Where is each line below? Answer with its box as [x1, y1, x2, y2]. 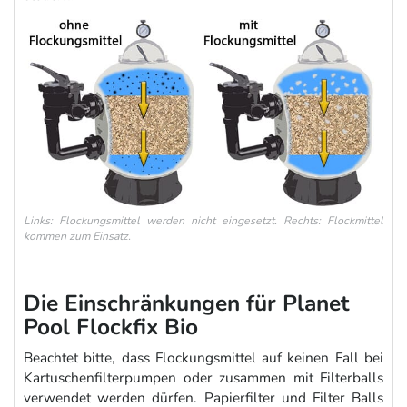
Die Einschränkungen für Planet [24, 287, 349, 319]
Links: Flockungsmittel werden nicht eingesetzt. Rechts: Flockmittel [24, 213, 383, 228]
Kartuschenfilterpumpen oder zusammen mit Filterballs [24, 367, 383, 387]
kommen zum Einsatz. [24, 228, 131, 243]
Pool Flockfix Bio [24, 311, 198, 342]
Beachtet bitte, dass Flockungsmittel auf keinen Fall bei [24, 347, 383, 367]
